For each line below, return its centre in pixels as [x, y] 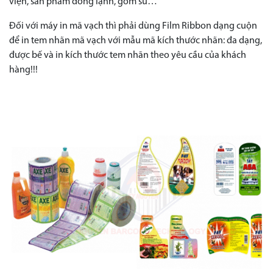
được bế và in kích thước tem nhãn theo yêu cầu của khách [128, 56]
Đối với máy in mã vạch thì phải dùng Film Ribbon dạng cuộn [133, 27]
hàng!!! [23, 70]
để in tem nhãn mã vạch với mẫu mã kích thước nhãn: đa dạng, [136, 41]
